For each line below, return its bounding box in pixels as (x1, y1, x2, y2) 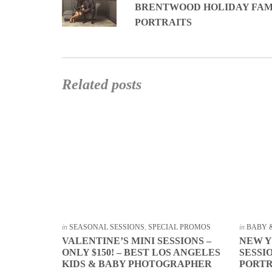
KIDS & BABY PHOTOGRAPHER (62, 259, 212, 270)
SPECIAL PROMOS (148, 223, 211, 232)
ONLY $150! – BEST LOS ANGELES (62, 247, 220, 258)
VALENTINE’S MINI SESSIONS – (62, 236, 211, 246)
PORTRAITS (135, 17, 192, 28)
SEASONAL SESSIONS (69, 223, 144, 232)
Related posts (62, 76, 141, 93)
